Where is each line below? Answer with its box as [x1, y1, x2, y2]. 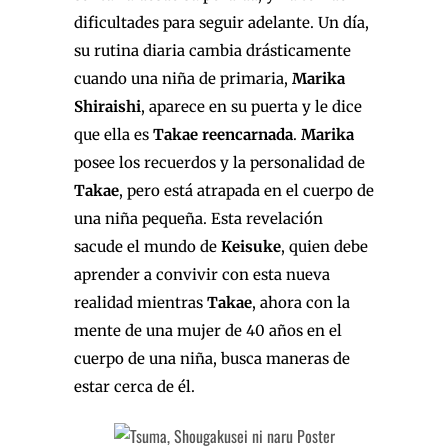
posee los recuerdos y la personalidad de [74, 152, 365, 172]
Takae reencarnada [153, 124, 293, 144]
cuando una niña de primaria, [74, 68, 292, 88]
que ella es [74, 124, 153, 144]
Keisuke [221, 236, 281, 256]
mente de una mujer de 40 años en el [74, 320, 342, 340]
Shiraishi [74, 96, 141, 116]
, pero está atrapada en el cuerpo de [119, 180, 374, 200]
